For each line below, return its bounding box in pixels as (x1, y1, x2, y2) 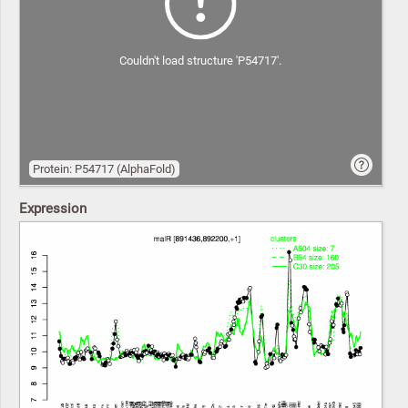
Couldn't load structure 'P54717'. (119, 54, 282, 68)
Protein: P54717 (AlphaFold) (32, 162, 176, 177)
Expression (19, 200, 87, 218)
